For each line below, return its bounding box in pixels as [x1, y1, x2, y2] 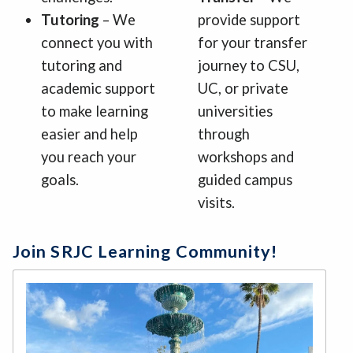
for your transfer [197, 33, 307, 51]
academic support [41, 79, 155, 97]
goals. [41, 170, 79, 188]
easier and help [41, 124, 138, 143]
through [197, 124, 250, 143]
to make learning [41, 102, 148, 120]
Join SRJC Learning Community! [13, 240, 278, 262]
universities [197, 102, 273, 120]
